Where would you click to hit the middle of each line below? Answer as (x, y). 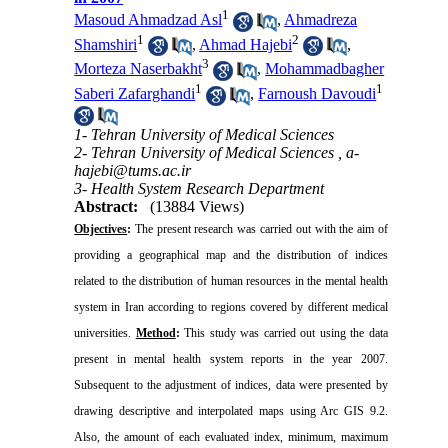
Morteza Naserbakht (138, 69)
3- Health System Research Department (199, 188)
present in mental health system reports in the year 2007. (231, 358)
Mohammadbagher (325, 69)
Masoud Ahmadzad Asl (148, 20)
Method (155, 332)
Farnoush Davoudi (317, 94)
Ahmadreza (321, 20)
